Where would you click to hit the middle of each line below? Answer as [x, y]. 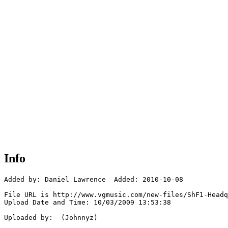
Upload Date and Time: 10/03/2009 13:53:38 [88, 203]
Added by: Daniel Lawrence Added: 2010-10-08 [94, 180]
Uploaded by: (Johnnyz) [51, 218]
